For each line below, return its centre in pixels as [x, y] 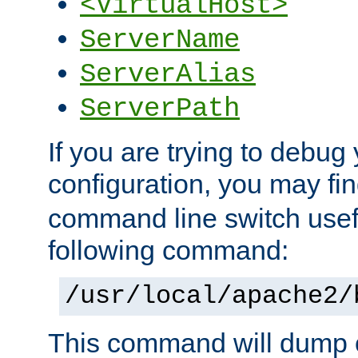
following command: [168, 251]
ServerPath [160, 109]
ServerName [160, 40]
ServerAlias [168, 75]
